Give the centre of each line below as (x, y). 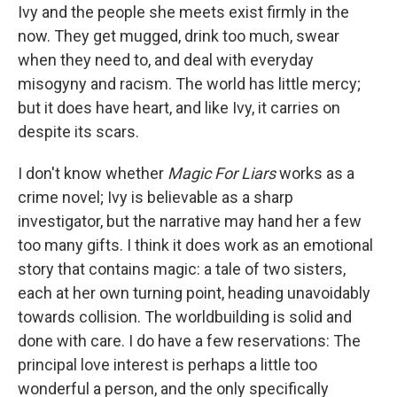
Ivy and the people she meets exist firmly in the (183, 12)
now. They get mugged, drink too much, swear (179, 36)
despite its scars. (78, 132)
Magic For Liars (222, 173)
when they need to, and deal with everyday (166, 60)
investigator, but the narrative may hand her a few (190, 221)
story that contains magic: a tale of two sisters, (182, 269)
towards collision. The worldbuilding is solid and (185, 317)
